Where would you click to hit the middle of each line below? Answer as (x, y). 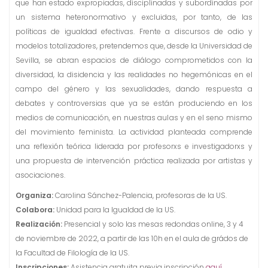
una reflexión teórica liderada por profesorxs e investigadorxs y (134, 147)
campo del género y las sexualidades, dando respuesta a (134, 89)
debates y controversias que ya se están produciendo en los (134, 103)
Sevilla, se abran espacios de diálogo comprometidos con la (134, 60)
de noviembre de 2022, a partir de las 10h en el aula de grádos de (132, 239)
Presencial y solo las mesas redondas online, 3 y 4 (153, 224)
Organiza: (35, 196)
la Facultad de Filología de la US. (72, 253)
